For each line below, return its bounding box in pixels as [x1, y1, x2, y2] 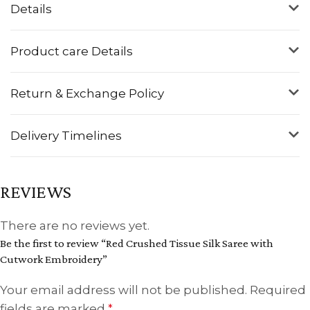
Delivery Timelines [10, 128, 122, 143]
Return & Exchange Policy [10, 86, 164, 100]
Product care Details [10, 44, 133, 58]
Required [250, 282, 306, 297]
